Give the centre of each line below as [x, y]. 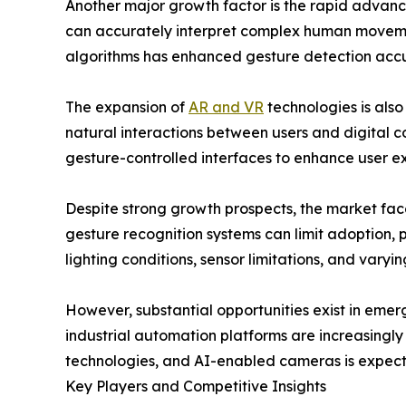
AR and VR [226, 107]
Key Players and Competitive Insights [196, 387]
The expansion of [127, 107]
